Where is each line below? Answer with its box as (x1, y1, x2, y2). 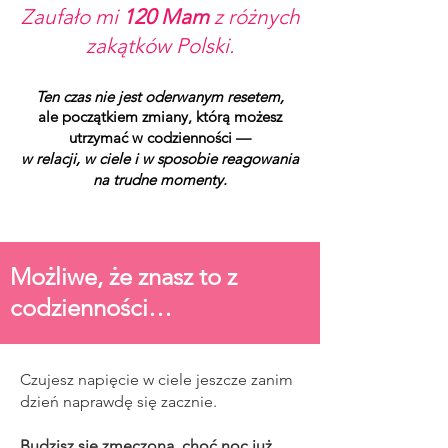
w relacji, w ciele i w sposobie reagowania (21, 149, 299, 168)
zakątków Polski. (86, 33, 234, 58)
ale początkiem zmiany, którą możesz (38, 107, 282, 126)
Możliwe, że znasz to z (10, 262, 237, 291)
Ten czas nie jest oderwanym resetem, (36, 87, 284, 106)
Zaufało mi (20, 4, 123, 29)
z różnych (208, 4, 300, 29)
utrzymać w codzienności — (69, 128, 251, 147)
